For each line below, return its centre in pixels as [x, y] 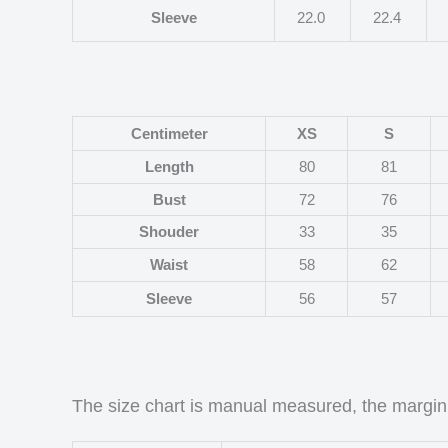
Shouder [169, 231]
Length [169, 166]
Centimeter [169, 133]
